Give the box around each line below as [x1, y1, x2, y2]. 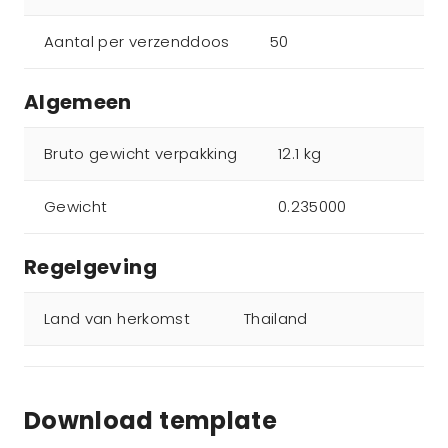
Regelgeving [24, 253, 157, 281]
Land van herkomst [44, 308, 190, 329]
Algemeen [24, 88, 132, 116]
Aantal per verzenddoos [44, 31, 230, 52]
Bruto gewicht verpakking [44, 143, 238, 164]
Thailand [244, 308, 308, 329]
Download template [24, 404, 277, 437]
